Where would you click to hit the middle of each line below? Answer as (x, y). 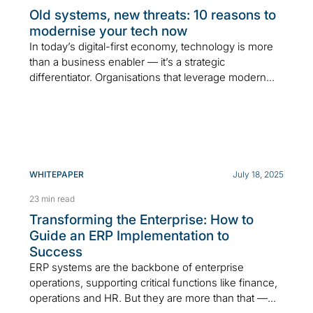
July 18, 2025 (258, 175)
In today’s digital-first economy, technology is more (151, 47)
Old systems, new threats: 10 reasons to (153, 15)
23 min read (52, 199)
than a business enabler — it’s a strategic (127, 62)
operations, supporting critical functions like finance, (153, 283)
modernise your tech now (108, 31)
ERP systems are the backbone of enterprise (137, 268)
